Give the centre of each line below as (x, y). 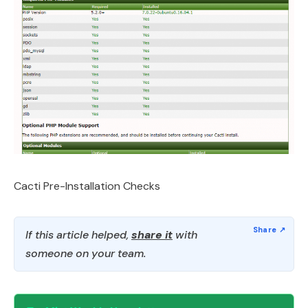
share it (152, 234)
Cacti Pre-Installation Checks (87, 186)
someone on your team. (86, 253)
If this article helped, (78, 234)
